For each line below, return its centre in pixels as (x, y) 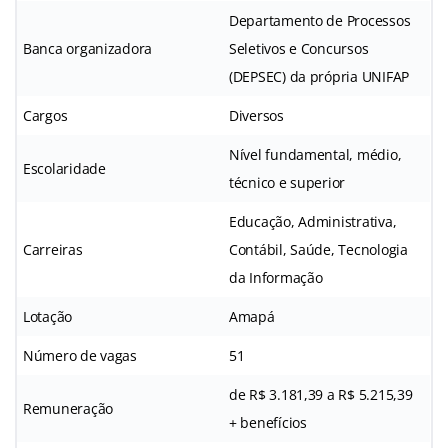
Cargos (45, 115)
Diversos (256, 115)
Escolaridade (64, 168)
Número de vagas (80, 355)
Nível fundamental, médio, (315, 154)
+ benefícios (268, 422)
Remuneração (68, 408)
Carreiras (53, 249)
